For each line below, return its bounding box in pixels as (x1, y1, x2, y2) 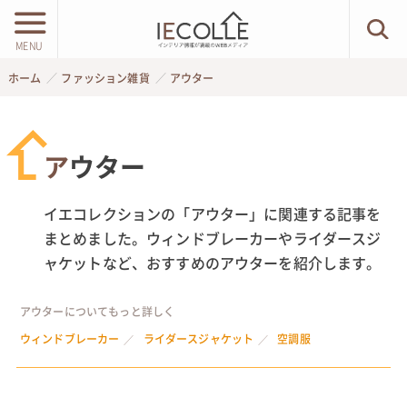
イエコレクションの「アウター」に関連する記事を (43, 203, 382, 224)
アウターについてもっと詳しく (19, 303, 175, 320)
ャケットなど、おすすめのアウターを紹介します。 (43, 252, 382, 273)
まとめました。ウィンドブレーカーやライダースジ (43, 227, 382, 249)
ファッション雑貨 (61, 70, 150, 86)
